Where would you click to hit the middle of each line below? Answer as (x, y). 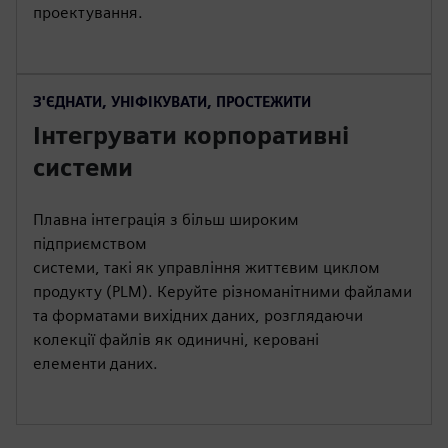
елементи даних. (95, 363)
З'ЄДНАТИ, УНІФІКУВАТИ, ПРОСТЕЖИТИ (172, 101)
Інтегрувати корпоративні (191, 135)
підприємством (90, 243)
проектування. (88, 12)
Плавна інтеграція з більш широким (166, 219)
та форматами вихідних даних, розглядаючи (198, 315)
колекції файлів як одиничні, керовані (176, 339)
